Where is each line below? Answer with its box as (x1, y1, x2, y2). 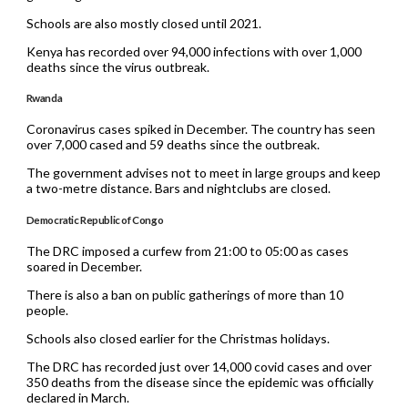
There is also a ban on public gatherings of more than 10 (25, 287, 343, 303)
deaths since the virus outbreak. (25, 58, 209, 75)
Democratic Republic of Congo (25, 213, 164, 226)
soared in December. (25, 259, 142, 275)
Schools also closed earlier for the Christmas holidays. (25, 331, 330, 347)
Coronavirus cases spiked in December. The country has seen (25, 121, 375, 138)
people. (25, 302, 68, 319)
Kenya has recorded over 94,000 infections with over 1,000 (25, 43, 362, 59)
